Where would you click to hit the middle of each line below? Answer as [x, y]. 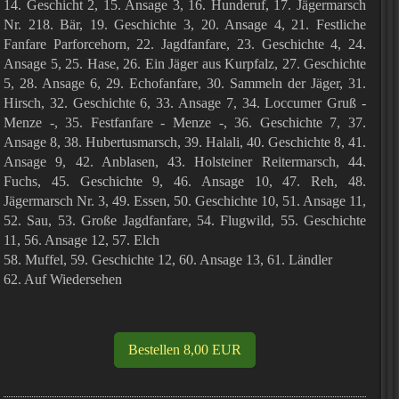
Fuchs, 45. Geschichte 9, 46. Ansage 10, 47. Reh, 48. [185, 181]
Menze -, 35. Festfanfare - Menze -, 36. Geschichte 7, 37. [185, 122]
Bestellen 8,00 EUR [185, 350]
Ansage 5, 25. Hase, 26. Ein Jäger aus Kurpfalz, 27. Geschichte [185, 64]
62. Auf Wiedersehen [63, 279]
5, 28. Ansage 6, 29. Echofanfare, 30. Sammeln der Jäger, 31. [185, 83]
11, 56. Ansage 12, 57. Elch [81, 240]
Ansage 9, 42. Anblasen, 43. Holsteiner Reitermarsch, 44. [185, 162]
